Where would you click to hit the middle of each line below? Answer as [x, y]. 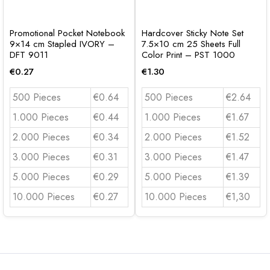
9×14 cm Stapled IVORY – [62, 44]
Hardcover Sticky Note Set [193, 33]
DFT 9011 [29, 55]
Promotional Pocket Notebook [67, 33]
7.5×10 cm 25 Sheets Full [191, 44]
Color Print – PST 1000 [188, 55]
